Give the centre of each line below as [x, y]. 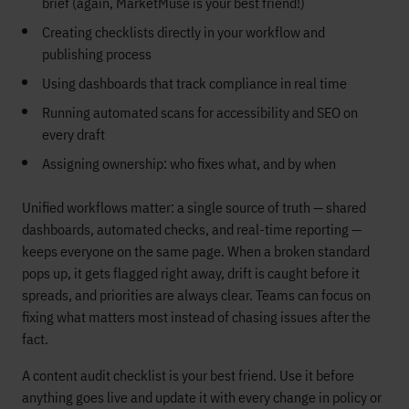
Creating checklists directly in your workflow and [184, 32]
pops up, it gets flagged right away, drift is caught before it [191, 273]
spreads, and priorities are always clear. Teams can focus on [196, 295]
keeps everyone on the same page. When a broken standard [196, 252]
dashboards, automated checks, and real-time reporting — [192, 230]
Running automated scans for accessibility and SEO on [200, 113]
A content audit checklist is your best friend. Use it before [188, 376]
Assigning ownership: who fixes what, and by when [189, 164]
